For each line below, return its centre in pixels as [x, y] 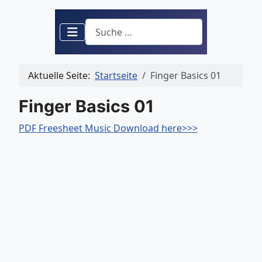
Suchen [101, 25]
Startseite [116, 76]
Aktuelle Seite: [61, 76]
